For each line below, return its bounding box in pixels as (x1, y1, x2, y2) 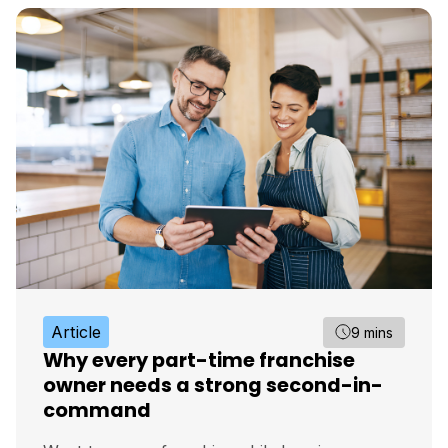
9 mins (351, 323, 393, 341)
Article (51, 322, 102, 343)
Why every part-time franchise (43, 347, 355, 375)
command (43, 397, 151, 425)
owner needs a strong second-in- (43, 372, 383, 400)
